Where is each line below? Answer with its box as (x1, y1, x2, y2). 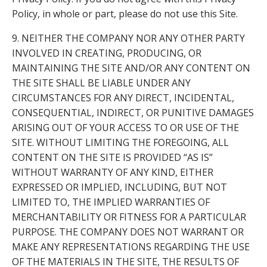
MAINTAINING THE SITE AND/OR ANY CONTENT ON (12, 61, 250, 74)
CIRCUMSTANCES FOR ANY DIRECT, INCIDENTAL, (12, 91, 234, 104)
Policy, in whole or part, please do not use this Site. (12, 7, 238, 20)
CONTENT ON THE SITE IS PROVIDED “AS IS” (12, 150, 213, 164)
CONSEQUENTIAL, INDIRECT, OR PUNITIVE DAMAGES (12, 105, 254, 119)
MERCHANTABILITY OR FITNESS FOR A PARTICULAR (12, 210, 246, 223)
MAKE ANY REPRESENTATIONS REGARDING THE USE (12, 240, 250, 253)
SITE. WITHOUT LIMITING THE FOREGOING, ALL (12, 135, 229, 149)
